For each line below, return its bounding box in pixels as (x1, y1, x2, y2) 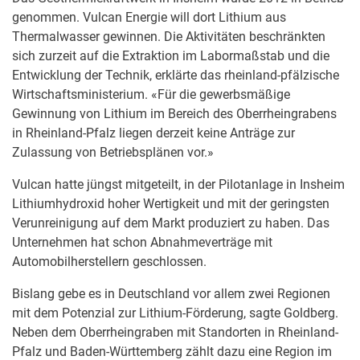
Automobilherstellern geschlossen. (12, 254, 207, 269)
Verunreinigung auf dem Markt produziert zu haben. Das (12, 215, 329, 231)
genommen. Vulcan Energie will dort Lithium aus (12, 10, 286, 25)
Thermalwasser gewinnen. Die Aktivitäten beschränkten (12, 29, 325, 44)
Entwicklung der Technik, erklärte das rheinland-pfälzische (12, 67, 339, 83)
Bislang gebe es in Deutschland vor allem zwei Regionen (12, 286, 330, 301)
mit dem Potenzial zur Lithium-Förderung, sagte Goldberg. (12, 305, 338, 321)
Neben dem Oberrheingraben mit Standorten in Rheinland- (12, 325, 338, 340)
